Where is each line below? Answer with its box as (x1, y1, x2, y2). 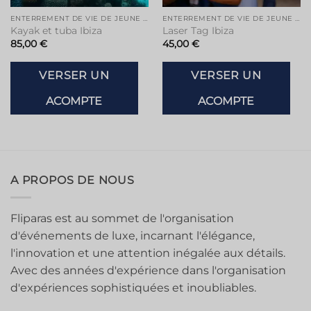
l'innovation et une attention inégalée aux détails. (10, 246, 285, 260)
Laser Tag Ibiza (162, 25, 234, 37)
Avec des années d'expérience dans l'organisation (10, 263, 286, 277)
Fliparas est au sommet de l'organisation (10, 211, 234, 225)
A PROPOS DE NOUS (10, 174, 135, 187)
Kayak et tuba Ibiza (10, 25, 102, 37)
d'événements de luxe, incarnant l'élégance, (10, 228, 255, 242)
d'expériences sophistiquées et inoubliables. (10, 280, 256, 294)
